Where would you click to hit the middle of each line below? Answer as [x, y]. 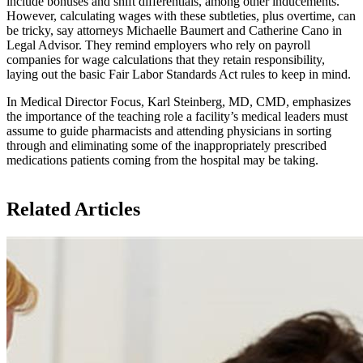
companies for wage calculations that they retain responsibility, [166, 59]
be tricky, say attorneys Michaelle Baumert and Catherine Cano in [174, 30]
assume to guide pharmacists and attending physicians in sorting [169, 130]
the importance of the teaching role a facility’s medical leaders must [177, 116]
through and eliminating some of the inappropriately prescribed [167, 145]
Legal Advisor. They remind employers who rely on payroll [158, 45]
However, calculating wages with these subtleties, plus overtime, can [181, 15]
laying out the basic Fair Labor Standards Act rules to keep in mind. [179, 74]
